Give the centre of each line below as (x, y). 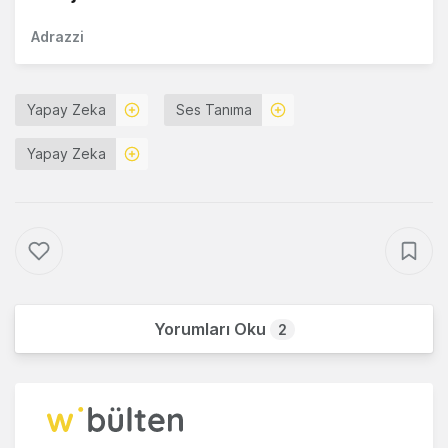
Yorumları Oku (211, 328)
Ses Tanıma (214, 109)
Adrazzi (57, 36)
